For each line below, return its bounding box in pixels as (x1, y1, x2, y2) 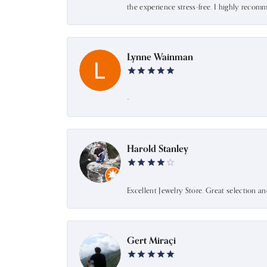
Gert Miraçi (127, 234, 176, 246)
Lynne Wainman (127, 50, 193, 63)
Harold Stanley (127, 142, 188, 154)
